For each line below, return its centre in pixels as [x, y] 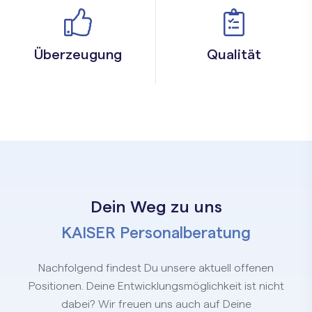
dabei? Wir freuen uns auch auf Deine [156, 305]
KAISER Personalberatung [156, 233]
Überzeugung [78, 55]
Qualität [234, 55]
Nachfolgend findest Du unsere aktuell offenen [156, 268]
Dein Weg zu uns [156, 208]
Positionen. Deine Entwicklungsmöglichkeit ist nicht [156, 287]
